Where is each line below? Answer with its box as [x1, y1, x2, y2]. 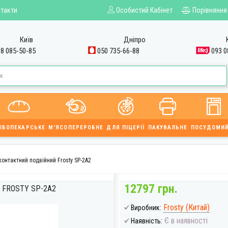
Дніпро [123, 35, 146, 44]
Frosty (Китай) [163, 203, 210, 212]
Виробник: [131, 204, 161, 212]
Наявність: [131, 217, 162, 225]
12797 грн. [124, 182, 178, 196]
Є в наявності [162, 216, 208, 225]
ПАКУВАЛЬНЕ [148, 124, 188, 131]
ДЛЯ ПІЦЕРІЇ [106, 124, 145, 131]
